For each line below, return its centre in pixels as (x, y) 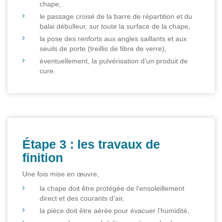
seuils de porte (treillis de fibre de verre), (103, 49)
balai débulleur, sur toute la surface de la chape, (115, 27)
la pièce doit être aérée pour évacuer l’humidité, (114, 211)
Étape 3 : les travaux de (91, 144)
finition (43, 158)
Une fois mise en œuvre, (61, 174)
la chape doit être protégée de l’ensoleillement (112, 189)
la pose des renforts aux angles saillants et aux (113, 39)
